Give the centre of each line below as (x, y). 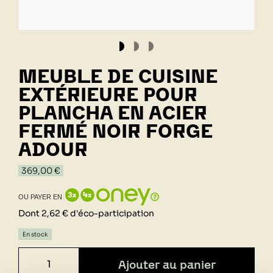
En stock (35, 234)
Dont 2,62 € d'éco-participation (86, 213)
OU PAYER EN (40, 197)
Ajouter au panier (167, 265)
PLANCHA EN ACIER (113, 113)
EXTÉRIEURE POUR (108, 94)
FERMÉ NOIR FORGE (115, 131)
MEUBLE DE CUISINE (118, 76)
